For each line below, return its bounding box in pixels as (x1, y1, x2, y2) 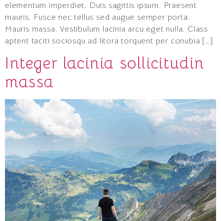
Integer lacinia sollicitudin (5, 53, 205, 74)
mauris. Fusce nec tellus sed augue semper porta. (5, 12, 190, 22)
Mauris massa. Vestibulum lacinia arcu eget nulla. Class (5, 24, 208, 34)
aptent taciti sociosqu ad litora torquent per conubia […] (5, 36, 214, 46)
